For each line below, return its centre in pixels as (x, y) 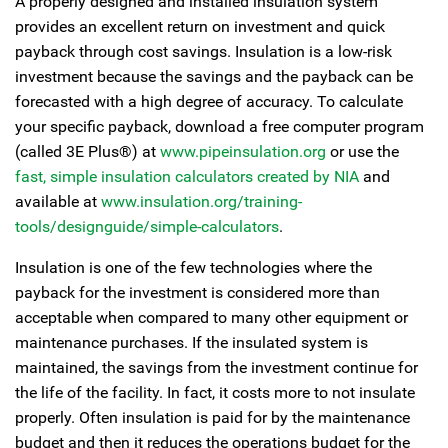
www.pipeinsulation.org (243, 151)
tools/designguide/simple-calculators (147, 226)
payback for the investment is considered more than (197, 292)
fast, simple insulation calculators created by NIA (187, 176)
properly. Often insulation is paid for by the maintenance (212, 417)
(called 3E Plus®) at (87, 151)
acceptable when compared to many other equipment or (211, 317)
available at (58, 201)
